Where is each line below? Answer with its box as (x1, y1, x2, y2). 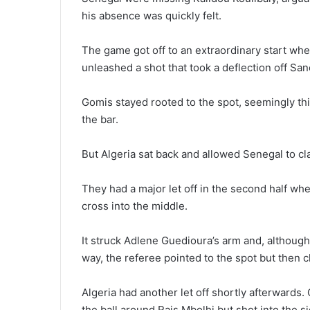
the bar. (82, 113, 118, 127)
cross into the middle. (82, 199, 188, 213)
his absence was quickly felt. (82, 9, 221, 23)
